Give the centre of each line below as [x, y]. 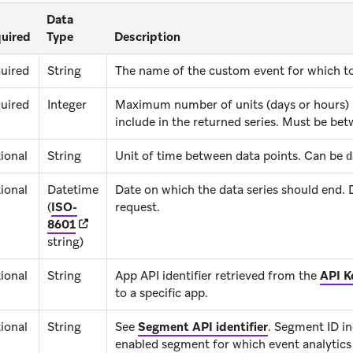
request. [137, 208]
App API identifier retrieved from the [217, 276]
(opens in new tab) [127, 224]
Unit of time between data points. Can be [230, 156]
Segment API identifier [203, 327]
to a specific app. [162, 294]
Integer [67, 105]
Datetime [73, 190]
